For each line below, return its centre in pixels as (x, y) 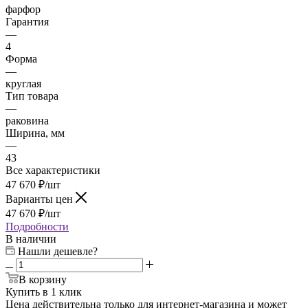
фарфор (23, 9)
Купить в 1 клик (44, 291)
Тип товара (32, 96)
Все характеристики (53, 170)
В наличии (31, 239)
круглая (23, 83)
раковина (27, 120)
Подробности (37, 226)
